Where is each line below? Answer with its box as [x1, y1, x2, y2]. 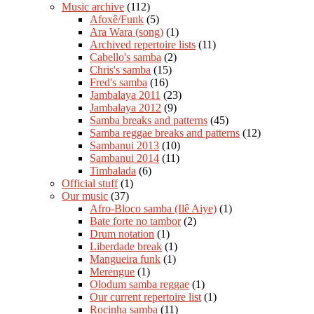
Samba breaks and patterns [90, 114, 207, 126]
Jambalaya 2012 [90, 101, 161, 114]
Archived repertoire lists [90, 38, 196, 50]
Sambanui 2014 [90, 151, 159, 164]
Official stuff [62, 177, 118, 189]
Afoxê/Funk [90, 13, 144, 25]
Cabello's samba [90, 50, 161, 63]
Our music [62, 189, 108, 202]
